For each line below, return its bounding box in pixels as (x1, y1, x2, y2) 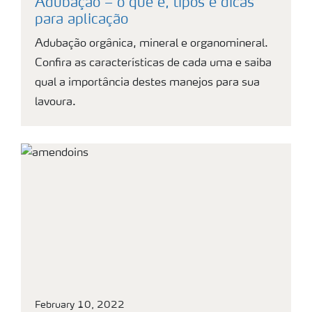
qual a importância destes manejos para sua (35, 77, 260, 89)
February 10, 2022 (35, 300, 125, 311)
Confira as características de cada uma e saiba (35, 58, 272, 70)
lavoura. (35, 97, 76, 109)
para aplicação (35, 13, 128, 28)
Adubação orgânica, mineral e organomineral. (35, 38, 268, 50)
